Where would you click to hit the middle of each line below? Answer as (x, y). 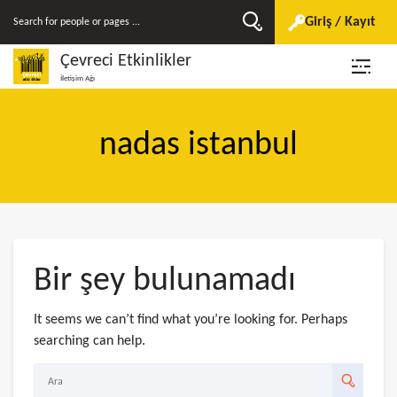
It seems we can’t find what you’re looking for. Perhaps (191, 319)
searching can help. (90, 341)
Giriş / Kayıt (340, 22)
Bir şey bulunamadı (165, 281)
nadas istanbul (198, 146)
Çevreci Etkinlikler (126, 61)
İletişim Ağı (78, 78)
